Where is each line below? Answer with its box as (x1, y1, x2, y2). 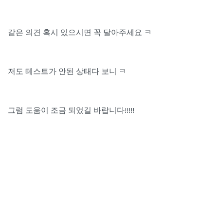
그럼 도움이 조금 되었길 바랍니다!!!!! (8, 105, 134, 115)
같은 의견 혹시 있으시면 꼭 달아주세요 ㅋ (8, 27, 152, 37)
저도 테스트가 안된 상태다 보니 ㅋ (8, 66, 127, 76)
